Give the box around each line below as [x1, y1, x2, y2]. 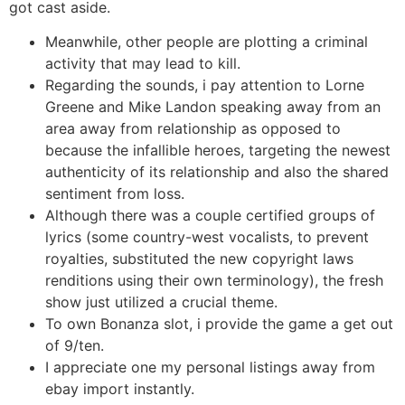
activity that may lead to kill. [45, 54, 240, 73]
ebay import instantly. [45, 380, 194, 399]
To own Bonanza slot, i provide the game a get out [45, 315, 393, 334]
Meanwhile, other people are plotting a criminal [45, 33, 368, 52]
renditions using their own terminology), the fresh [45, 271, 383, 290]
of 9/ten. [45, 336, 104, 355]
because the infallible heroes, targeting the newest [45, 141, 391, 160]
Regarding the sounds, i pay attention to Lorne [45, 76, 364, 95]
